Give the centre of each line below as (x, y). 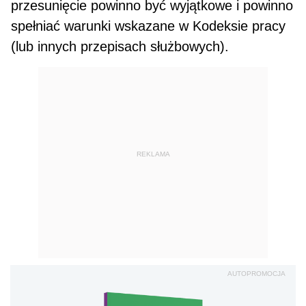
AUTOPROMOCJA (256, 274)
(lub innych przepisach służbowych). (120, 47)
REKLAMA (153, 154)
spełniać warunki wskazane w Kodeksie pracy (149, 26)
